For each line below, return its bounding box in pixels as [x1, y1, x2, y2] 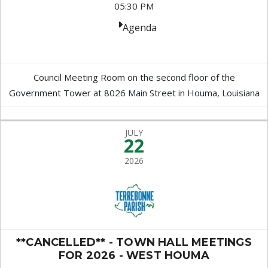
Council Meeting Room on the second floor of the [33, 71, 235, 83]
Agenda [122, 21, 157, 34]
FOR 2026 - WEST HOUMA [58, 249, 210, 262]
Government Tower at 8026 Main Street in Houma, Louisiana [8, 87, 260, 99]
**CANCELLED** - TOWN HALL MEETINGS [16, 236, 252, 249]
